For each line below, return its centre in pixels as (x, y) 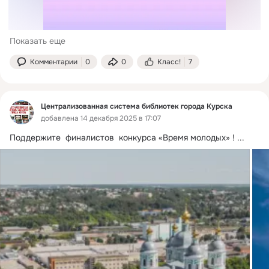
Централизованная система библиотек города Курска (137, 106)
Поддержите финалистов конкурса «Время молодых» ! (122, 137)
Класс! (169, 62)
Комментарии (54, 62)
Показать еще (38, 41)
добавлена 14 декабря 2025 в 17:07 (101, 119)
